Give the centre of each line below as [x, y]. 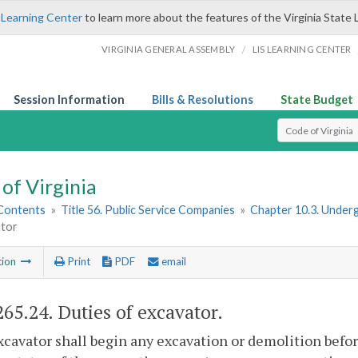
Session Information [69, 99]
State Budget [317, 99]
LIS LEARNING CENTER [302, 49]
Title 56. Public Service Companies [148, 210]
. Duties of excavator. [135, 312]
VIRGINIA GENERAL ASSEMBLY [169, 49]
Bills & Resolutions [203, 99]
